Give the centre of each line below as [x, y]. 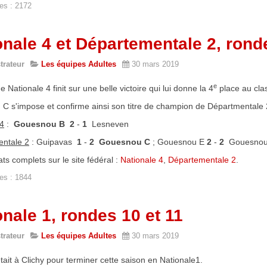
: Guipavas [53, 142]
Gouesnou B [39, 124]
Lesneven [109, 124]
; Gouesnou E [178, 142]
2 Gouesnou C [120, 142]
